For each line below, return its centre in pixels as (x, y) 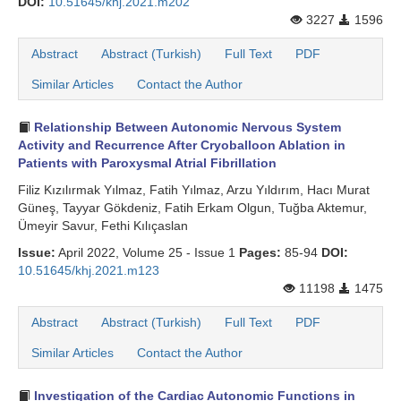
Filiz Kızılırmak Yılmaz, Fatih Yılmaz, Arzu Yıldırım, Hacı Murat (194, 190)
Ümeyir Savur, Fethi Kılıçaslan (103, 226)
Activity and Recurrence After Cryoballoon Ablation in (182, 145)
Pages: (260, 253)
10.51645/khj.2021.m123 (89, 271)
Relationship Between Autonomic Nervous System (186, 128)
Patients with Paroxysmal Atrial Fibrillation (147, 163)
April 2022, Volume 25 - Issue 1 (147, 253)
